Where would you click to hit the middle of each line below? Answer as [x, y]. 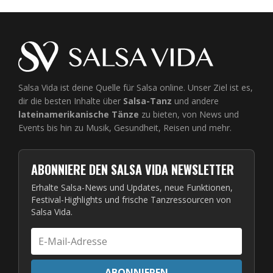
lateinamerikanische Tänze [79, 114]
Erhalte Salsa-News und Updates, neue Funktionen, [132, 187]
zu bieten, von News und [189, 114]
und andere [195, 101]
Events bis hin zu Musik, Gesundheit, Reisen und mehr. [125, 127]
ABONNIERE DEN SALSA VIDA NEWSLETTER [133, 169]
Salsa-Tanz [147, 101]
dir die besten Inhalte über [71, 101]
